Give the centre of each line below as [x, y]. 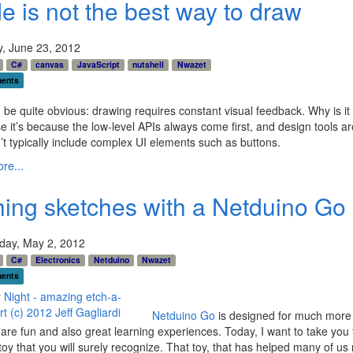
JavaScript [98, 65]
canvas [49, 65]
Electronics [58, 260]
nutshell [149, 65]
